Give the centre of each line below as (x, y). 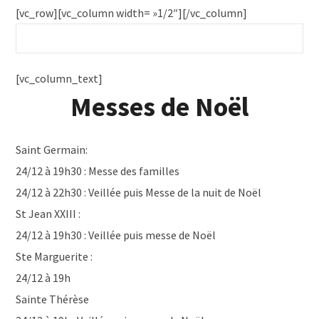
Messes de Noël (159, 106)
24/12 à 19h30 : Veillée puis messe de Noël (116, 235)
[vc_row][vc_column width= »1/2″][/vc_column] (132, 13)
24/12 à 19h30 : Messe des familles (98, 171)
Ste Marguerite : (54, 256)
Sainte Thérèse (53, 299)
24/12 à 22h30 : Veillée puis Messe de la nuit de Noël (139, 192)
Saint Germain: (52, 150)
